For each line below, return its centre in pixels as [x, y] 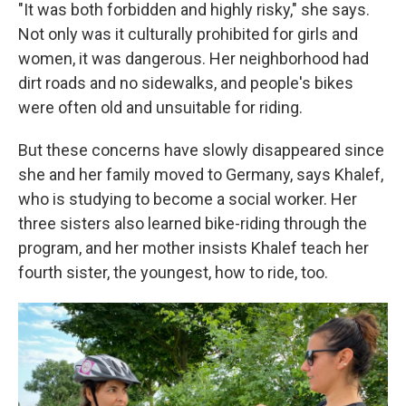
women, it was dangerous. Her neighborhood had [193, 58]
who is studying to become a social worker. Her [188, 199]
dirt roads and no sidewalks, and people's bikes [186, 83]
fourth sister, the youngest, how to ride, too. [173, 272]
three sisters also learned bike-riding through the [193, 223]
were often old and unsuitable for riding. [160, 107]
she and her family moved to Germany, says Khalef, [201, 174]
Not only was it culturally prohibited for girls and [188, 34]
